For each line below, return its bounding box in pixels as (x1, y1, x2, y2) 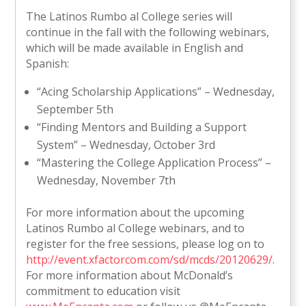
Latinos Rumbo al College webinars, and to (26, 221, 245, 236)
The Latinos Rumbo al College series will (26, 9, 233, 25)
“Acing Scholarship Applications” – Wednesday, (37, 84, 275, 100)
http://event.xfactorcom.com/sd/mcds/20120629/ (26, 252, 273, 268)
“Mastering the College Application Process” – (37, 155, 272, 171)
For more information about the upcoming (26, 205, 245, 221)
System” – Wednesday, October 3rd (37, 137, 216, 153)
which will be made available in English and (26, 40, 244, 56)
